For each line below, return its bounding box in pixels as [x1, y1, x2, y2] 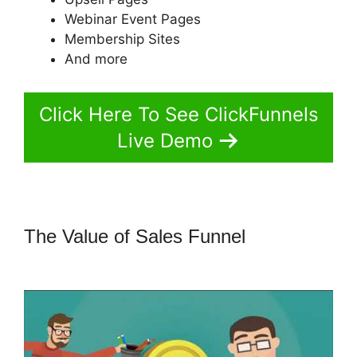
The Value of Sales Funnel [24, 225, 251, 247]
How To [251, 225, 314, 247]
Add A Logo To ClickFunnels [24, 247, 260, 269]
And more [65, 51, 127, 68]
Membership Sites [65, 31, 180, 48]
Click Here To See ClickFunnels [38, 102, 319, 126]
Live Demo [117, 128, 213, 152]
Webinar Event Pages [65, 11, 201, 28]
